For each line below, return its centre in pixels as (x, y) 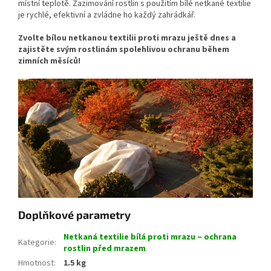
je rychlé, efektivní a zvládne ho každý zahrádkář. (107, 15)
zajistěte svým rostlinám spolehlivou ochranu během (124, 49)
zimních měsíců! (49, 61)
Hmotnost (36, 263)
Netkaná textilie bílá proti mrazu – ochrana (150, 237)
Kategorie (36, 243)
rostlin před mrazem (105, 249)
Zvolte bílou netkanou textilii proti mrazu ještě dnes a (127, 38)
